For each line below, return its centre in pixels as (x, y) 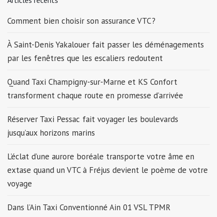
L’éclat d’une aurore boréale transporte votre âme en (101, 156)
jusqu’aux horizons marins (51, 132)
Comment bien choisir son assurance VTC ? (81, 21)
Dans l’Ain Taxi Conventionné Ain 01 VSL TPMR (89, 207)
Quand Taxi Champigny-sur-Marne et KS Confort (92, 82)
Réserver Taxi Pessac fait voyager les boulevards (93, 119)
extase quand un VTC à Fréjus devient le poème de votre (108, 170)
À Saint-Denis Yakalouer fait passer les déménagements (106, 44)
